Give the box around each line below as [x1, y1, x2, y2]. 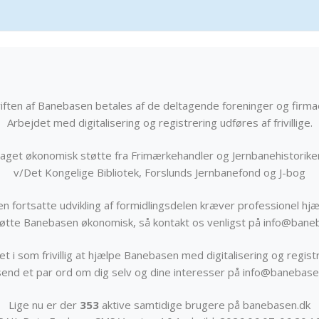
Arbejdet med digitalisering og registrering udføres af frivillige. [6, 115, 313, 130]
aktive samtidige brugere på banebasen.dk [99, 298, 310, 313]
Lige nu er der [9, 298, 80, 313]
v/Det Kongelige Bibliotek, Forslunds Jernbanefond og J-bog [14, 165, 305, 180]
